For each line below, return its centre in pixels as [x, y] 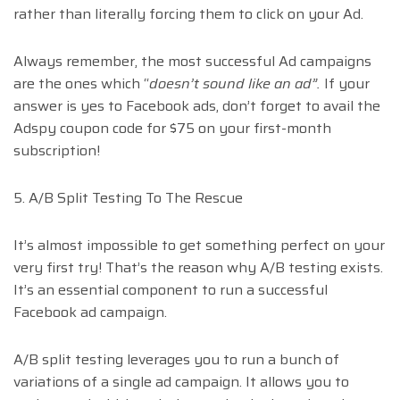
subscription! [57, 151]
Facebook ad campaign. [92, 312]
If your [345, 84]
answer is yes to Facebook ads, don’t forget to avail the [197, 106]
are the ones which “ [81, 84]
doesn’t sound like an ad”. [235, 84]
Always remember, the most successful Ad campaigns [192, 62]
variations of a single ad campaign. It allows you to [181, 382]
